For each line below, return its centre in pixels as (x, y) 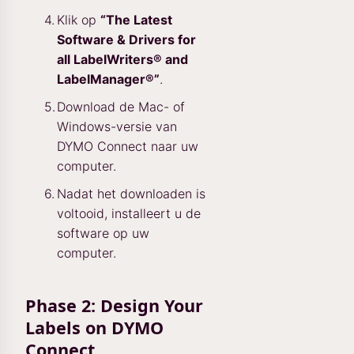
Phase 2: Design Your (114, 305)
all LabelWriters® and (122, 59)
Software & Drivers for (126, 40)
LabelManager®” (108, 79)
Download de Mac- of (121, 107)
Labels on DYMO (94, 328)
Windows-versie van (117, 126)
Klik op (79, 20)
